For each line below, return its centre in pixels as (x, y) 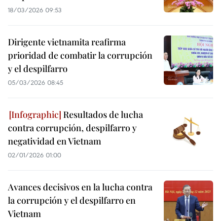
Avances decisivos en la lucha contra (80, 187)
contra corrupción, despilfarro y (72, 128)
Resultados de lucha (102, 114)
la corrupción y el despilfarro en (72, 200)
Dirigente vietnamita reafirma (67, 42)
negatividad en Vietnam (55, 141)
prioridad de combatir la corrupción (80, 55)
